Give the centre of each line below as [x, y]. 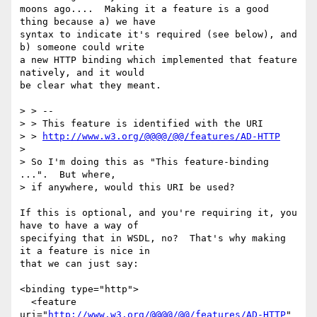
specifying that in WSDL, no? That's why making [153, 238]
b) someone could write [82, 47]
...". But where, [71, 175]
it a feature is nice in [85, 251]
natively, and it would [82, 73]
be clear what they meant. [91, 86]
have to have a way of [79, 226]
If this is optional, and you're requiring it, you [158, 213]
